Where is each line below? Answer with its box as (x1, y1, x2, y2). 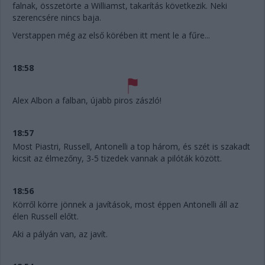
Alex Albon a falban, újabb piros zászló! (12, 94, 161, 106)
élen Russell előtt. (12, 210, 79, 222)
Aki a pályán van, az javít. (12, 228, 108, 240)
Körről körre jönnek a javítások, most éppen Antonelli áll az (12, 198, 238, 210)
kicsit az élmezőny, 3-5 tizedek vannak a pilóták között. (12, 152, 222, 164)
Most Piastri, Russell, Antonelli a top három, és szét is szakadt (12, 140, 250, 152)
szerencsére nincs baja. (12, 11, 101, 23)
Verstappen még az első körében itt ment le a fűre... (12, 29, 210, 41)
